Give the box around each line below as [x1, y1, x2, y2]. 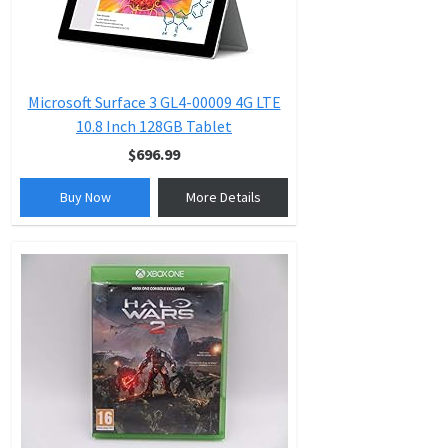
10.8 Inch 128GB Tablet [76, 116, 232, 136]
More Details [185, 188, 261, 206]
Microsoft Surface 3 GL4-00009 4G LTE [27, 92, 281, 112]
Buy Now [59, 188, 111, 206]
